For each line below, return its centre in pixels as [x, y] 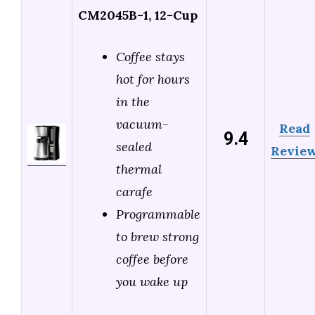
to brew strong [157, 237]
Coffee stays [150, 57]
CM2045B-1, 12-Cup [138, 15]
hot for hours [153, 79]
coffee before [152, 259]
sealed [134, 147]
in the [133, 102]
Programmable [158, 214]
